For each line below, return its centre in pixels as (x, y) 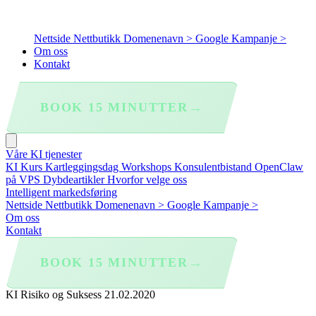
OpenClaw (279, 167)
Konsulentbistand (214, 167)
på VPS (24, 180)
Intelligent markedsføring (61, 192)
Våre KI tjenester (44, 154)
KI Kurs (25, 167)
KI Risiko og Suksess (54, 294)
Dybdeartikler (75, 180)
